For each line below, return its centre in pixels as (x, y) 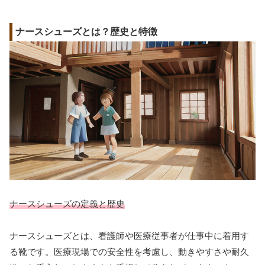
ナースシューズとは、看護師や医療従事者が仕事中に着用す (129, 236)
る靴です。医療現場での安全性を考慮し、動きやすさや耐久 (129, 252)
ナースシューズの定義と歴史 (67, 204)
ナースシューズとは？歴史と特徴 (86, 31)
